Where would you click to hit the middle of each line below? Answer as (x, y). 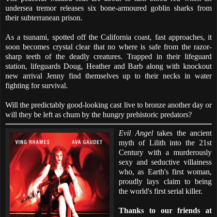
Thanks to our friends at (165, 210)
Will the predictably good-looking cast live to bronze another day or (108, 105)
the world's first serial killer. (161, 191)
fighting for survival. (37, 85)
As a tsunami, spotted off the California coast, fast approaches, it (108, 37)
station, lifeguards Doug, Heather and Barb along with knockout (108, 66)
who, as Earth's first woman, (165, 171)
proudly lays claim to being (165, 181)
